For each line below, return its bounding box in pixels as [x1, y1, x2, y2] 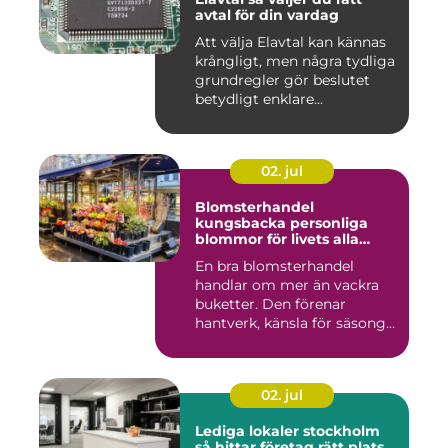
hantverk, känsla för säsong [195, 314, 386, 333]
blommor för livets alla [195, 230, 359, 249]
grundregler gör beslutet [195, 71, 370, 90]
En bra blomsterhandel [195, 257, 354, 276]
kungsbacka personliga [195, 214, 290, 233]
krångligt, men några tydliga [195, 52, 395, 71]
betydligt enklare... [195, 90, 323, 109]
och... [195, 333, 230, 352]
